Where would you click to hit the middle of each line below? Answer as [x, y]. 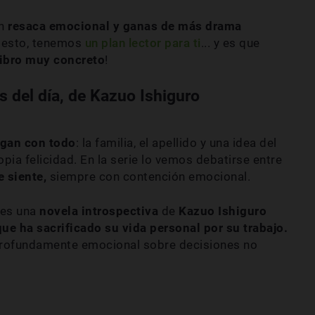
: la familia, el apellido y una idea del [176, 142]
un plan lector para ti [143, 43]
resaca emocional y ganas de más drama [125, 26]
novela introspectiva [99, 211]
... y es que [230, 43]
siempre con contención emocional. [148, 176]
